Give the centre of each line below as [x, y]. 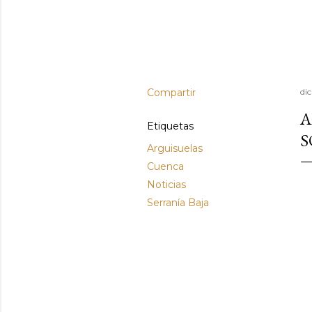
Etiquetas [170, 126]
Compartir [171, 93]
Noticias [166, 185]
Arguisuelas [175, 148]
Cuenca [165, 166]
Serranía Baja [178, 203]
